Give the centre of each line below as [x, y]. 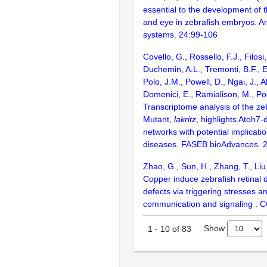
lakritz [185, 119]
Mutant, [159, 119]
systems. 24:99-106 [180, 34]
